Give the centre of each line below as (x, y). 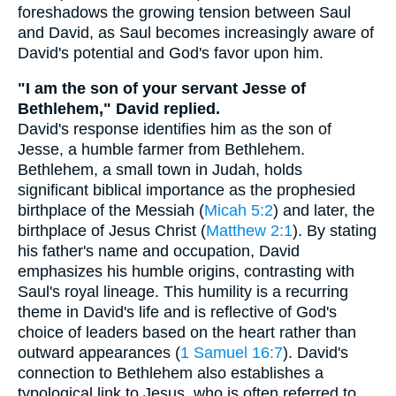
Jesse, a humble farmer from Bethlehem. (161, 150)
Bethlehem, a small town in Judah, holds (160, 170)
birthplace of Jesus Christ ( (112, 231)
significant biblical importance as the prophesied (187, 190)
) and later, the (324, 211)
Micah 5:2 (239, 211)
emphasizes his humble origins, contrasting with (186, 272)
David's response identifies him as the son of (175, 129)
